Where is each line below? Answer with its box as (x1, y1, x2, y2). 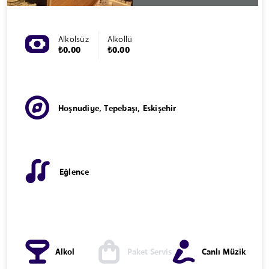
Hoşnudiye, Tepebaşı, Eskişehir (58, 104, 177, 113)
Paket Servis (127, 248, 172, 257)
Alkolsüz (58, 35, 89, 44)
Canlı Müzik (202, 248, 246, 257)
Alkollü (107, 35, 133, 44)
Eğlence (59, 168, 89, 177)
